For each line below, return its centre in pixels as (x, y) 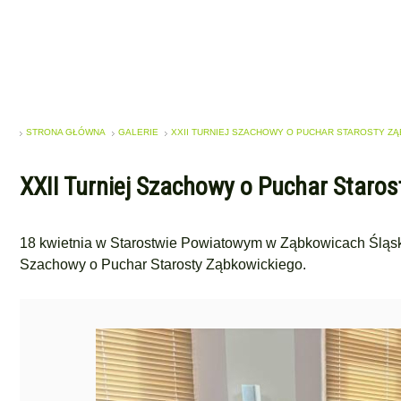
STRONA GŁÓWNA (66, 132)
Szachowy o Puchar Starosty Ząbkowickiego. (163, 264)
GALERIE (138, 132)
